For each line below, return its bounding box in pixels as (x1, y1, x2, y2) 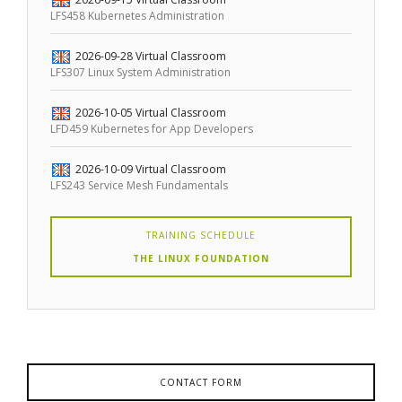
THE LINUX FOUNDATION (132, 251, 269, 265)
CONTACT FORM (159, 375, 242, 389)
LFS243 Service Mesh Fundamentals (50, 177, 229, 193)
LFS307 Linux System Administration (50, 65, 232, 81)
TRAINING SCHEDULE (145, 228, 256, 241)
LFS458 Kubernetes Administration (50, 8, 225, 24)
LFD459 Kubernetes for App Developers (50, 120, 254, 136)
